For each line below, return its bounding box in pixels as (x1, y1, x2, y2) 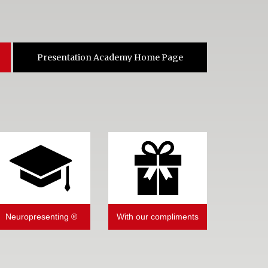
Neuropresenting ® (5, 212, 77, 222)
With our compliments (117, 212, 199, 222)
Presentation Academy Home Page (37, 52, 183, 63)
